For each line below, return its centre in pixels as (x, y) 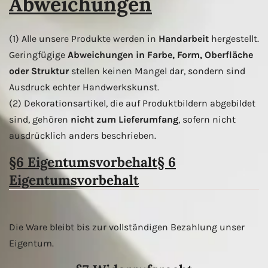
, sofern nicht (207, 120)
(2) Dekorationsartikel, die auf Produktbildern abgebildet (132, 103)
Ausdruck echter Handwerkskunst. (84, 87)
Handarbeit (184, 39)
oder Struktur (39, 71)
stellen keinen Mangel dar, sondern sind (157, 71)
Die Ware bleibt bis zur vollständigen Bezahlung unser (127, 227)
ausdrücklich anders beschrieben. (83, 136)
